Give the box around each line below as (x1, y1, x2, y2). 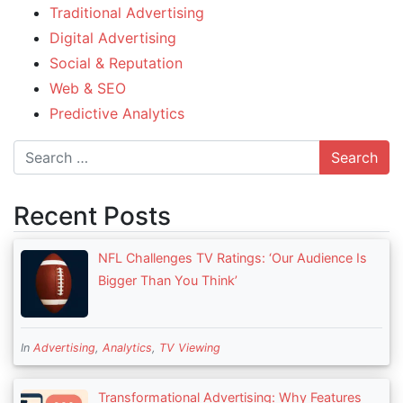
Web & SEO (49, 79, 126, 97)
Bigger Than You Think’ (97, 273, 237, 288)
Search (13, 143, 59, 161)
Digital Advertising (49, 29, 176, 47)
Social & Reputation (49, 54, 183, 72)
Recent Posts (13, 201, 171, 231)
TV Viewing (159, 341, 220, 355)
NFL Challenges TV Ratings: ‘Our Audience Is (97, 250, 367, 265)
